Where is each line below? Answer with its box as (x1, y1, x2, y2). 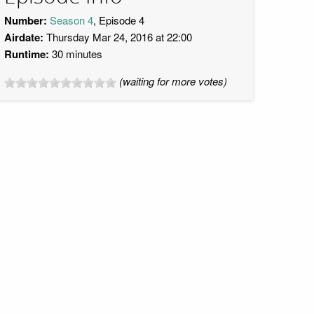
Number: (4, 13, 47, 28)
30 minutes (49, 46, 102, 61)
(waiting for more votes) (119, 74, 227, 88)
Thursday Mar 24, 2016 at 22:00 (43, 29, 192, 44)
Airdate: (4, 29, 43, 45)
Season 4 (50, 13, 93, 27)
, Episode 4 (93, 13, 144, 27)
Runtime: (4, 46, 49, 62)
